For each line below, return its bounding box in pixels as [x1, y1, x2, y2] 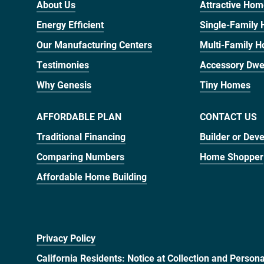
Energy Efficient [37, 18, 104, 31]
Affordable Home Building [37, 170, 147, 183]
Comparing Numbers [37, 150, 124, 163]
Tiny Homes [199, 78, 250, 91]
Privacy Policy [37, 232, 95, 244]
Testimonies [37, 58, 89, 71]
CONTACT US [199, 110, 257, 123]
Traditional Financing [37, 130, 126, 143]
